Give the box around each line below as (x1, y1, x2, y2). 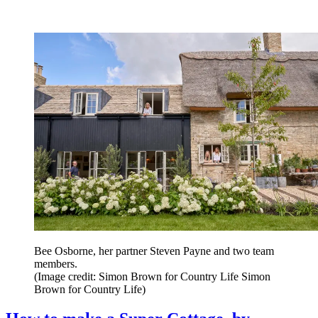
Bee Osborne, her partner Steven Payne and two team (34, 244, 274, 257)
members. (34, 257, 77, 270)
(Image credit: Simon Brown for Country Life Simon (34, 270, 270, 283)
